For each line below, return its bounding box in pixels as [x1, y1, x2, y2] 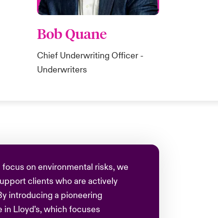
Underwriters [37, 64, 88, 76]
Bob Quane [37, 24, 107, 43]
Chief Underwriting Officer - [37, 50, 144, 62]
